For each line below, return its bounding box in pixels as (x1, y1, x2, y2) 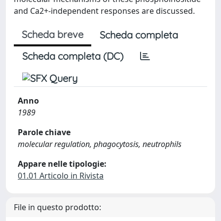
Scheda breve (22, 28, 83, 40)
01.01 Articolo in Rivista (18, 170, 104, 181)
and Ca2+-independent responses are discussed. (14, 5, 195, 16)
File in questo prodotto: (14, 202, 101, 213)
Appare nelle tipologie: (18, 158, 107, 169)
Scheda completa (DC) (22, 50, 123, 62)
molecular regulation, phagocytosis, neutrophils (18, 139, 182, 149)
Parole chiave (18, 127, 71, 138)
